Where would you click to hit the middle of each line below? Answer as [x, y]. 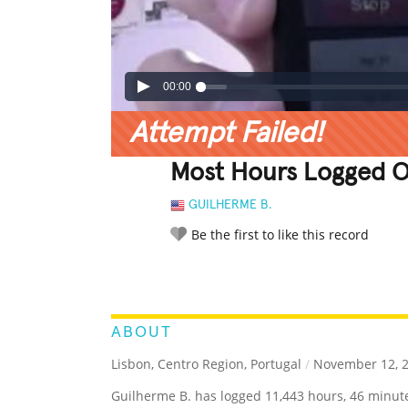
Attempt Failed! [226, 134]
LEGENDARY [250, 275]
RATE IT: [189, 275]
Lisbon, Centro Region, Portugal [206, 364]
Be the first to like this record [280, 235]
